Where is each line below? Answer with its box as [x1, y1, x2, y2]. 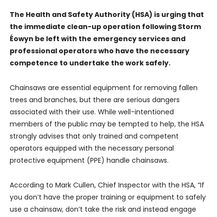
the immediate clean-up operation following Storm [10, 21, 201, 31]
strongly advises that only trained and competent [10, 131, 179, 141]
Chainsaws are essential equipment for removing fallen [10, 82, 198, 93]
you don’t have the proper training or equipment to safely [10, 192, 206, 202]
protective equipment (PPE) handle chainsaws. [10, 155, 169, 165]
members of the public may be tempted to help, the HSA [10, 119, 204, 129]
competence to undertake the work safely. [10, 58, 170, 68]
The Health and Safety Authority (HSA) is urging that [10, 9, 204, 19]
